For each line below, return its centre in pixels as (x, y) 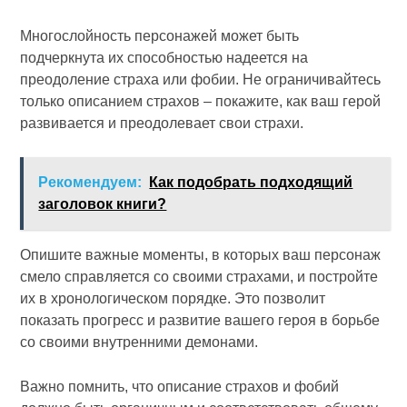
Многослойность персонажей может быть (160, 36)
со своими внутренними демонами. (139, 342)
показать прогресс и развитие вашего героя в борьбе (200, 320)
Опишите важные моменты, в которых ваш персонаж (201, 255)
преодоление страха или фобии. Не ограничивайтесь (201, 79)
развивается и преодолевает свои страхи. (162, 123)
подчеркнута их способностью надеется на (164, 58)
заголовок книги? (103, 204)
